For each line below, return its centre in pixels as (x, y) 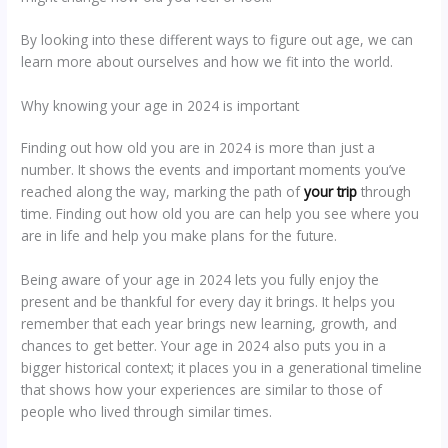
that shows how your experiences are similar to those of (202, 390)
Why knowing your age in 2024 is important (160, 106)
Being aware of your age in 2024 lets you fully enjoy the (200, 280)
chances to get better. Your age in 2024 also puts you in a (204, 346)
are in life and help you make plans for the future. (179, 236)
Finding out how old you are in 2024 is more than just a (198, 148)
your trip (331, 192)
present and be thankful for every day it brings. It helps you (208, 302)
